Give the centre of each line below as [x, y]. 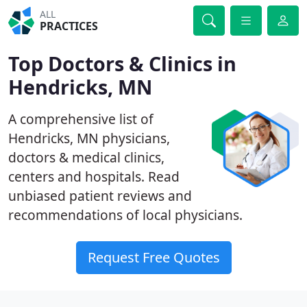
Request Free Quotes [153, 257]
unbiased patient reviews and [100, 196]
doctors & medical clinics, [86, 157]
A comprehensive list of [81, 119]
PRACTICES [69, 26]
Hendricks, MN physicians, [89, 138]
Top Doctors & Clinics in [122, 63]
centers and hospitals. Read [94, 176]
